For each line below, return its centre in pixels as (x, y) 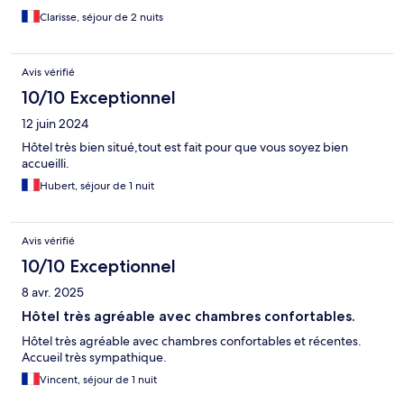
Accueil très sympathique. (94, 358)
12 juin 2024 (55, 124)
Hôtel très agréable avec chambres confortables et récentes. (192, 341)
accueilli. (46, 164)
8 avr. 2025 (53, 293)
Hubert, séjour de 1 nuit (97, 186)
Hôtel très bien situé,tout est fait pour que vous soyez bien (185, 147)
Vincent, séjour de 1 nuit (98, 380)
